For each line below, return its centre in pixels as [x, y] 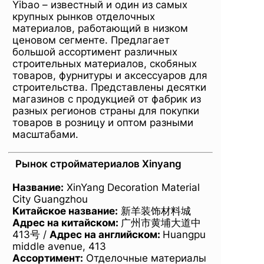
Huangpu [184, 234]
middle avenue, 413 [59, 246]
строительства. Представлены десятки [109, 87]
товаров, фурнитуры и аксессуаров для [110, 75]
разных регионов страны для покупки [106, 110]
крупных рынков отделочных [84, 16]
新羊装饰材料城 [154, 211]
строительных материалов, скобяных [105, 63]
